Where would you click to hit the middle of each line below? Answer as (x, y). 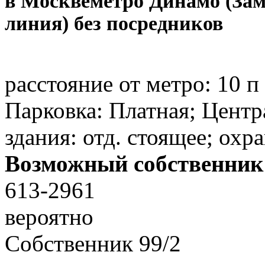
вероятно (49, 217)
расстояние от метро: (111, 84)
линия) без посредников (114, 24)
